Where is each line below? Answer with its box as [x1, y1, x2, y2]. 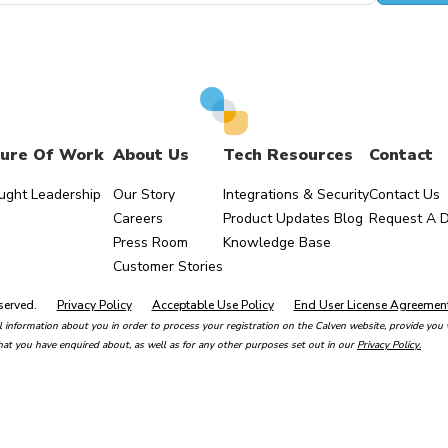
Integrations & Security [222, 185, 369, 205]
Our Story [112, 185, 175, 205]
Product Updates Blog [222, 209, 363, 229]
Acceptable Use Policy [151, 297, 274, 314]
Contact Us [368, 185, 440, 205]
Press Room [112, 233, 188, 253]
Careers [112, 209, 163, 229]
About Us [112, 144, 189, 167]
